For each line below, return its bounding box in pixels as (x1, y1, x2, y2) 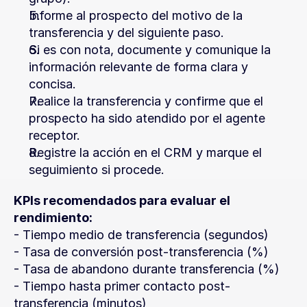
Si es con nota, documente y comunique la (29, 42, 271, 57)
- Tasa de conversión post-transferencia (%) (14, 245, 269, 259)
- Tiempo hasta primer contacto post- (14, 279, 230, 293)
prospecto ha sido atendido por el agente (29, 111, 265, 125)
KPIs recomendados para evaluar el (14, 193, 230, 208)
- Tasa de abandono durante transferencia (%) (14, 262, 280, 276)
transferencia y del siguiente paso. (29, 25, 224, 40)
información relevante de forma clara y (29, 60, 248, 74)
